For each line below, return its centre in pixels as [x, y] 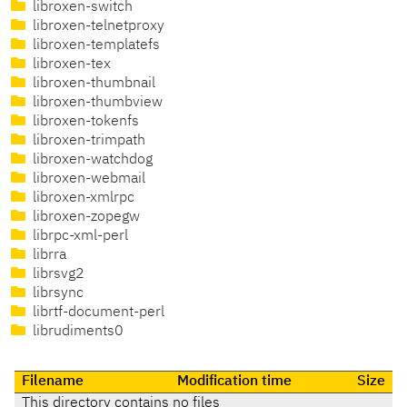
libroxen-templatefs [94, 46]
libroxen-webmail [87, 179]
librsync [56, 294]
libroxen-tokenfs [84, 122]
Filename [53, 382]
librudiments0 [76, 332]
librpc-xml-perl [79, 237]
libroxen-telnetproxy [97, 27]
